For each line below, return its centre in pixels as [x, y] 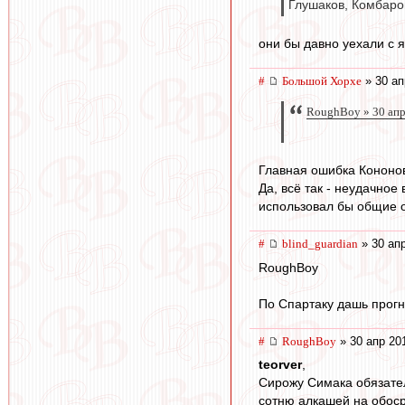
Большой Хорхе [322, 80]
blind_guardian [320, 244]
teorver [280, 365]
